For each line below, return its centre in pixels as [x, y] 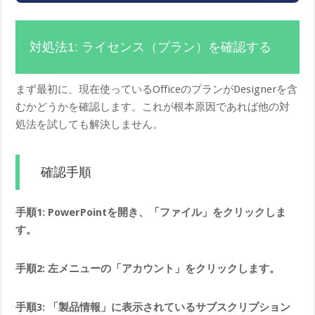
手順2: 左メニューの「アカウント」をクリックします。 [148, 268]
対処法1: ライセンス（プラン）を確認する [151, 47]
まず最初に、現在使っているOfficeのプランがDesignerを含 [157, 89]
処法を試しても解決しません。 [90, 124]
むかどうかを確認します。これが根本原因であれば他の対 [153, 107]
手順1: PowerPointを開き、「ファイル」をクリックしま [151, 212]
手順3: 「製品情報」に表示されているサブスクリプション [153, 307]
